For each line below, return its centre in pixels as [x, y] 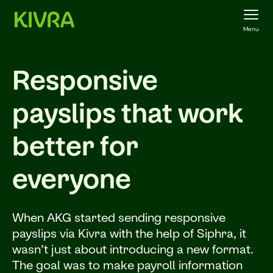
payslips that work [128, 113]
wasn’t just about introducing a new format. [133, 249]
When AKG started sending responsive [119, 217]
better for [75, 146]
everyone [72, 179]
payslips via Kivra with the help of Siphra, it [129, 233]
